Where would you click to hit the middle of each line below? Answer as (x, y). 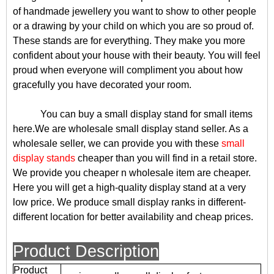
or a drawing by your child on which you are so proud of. (133, 26)
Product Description (86, 251)
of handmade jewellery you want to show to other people (135, 11)
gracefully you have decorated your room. (102, 85)
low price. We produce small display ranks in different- (129, 202)
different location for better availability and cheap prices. (133, 217)
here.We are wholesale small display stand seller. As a (131, 129)
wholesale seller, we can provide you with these (117, 143)
